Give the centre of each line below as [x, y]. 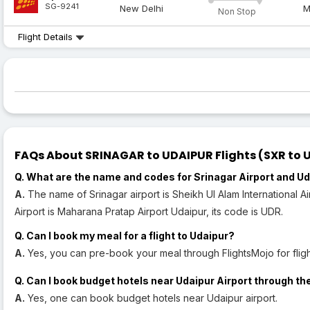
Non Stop [237, 12]
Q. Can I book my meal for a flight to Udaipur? [125, 236]
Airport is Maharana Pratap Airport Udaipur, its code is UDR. [149, 212]
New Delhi [142, 9]
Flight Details [47, 37]
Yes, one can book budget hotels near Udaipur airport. [151, 298]
